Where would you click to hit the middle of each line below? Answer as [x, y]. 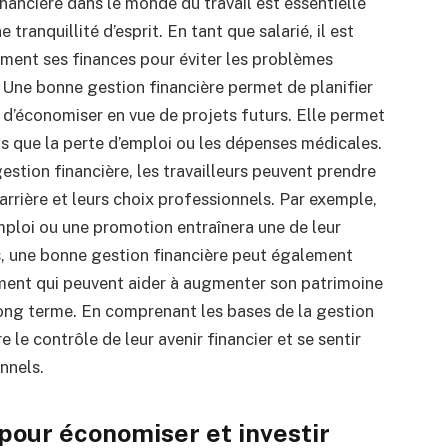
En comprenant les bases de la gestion [227, 311]
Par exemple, [327, 199]
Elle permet [340, 115]
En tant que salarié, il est [260, 31]
